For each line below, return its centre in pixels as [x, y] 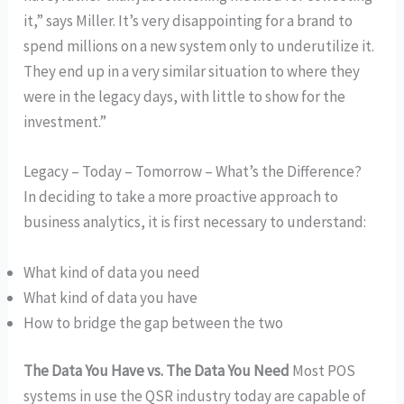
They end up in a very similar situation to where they [192, 72]
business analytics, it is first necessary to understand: [195, 222]
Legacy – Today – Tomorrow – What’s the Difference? [193, 172]
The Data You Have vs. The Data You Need [157, 371]
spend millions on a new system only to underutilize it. [199, 46]
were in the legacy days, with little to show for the [185, 97]
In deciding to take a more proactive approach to [181, 197]
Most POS [323, 371]
